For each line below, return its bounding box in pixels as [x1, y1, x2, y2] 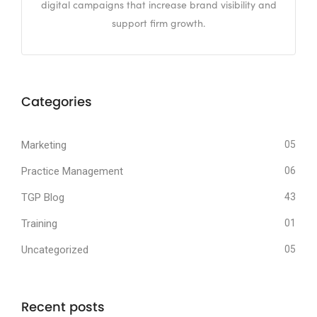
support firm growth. [112, 16, 205, 30]
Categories [21, 93, 92, 111]
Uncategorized [21, 243, 88, 257]
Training [21, 217, 57, 231]
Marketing [21, 139, 67, 152]
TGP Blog [21, 191, 64, 204]
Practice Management [21, 165, 123, 178]
